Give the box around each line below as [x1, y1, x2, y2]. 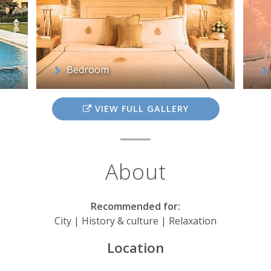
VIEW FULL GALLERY [91, 103, 189, 115]
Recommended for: [91, 200, 180, 214]
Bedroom [66, 63, 109, 77]
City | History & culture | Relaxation [54, 214, 217, 228]
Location [107, 238, 164, 258]
